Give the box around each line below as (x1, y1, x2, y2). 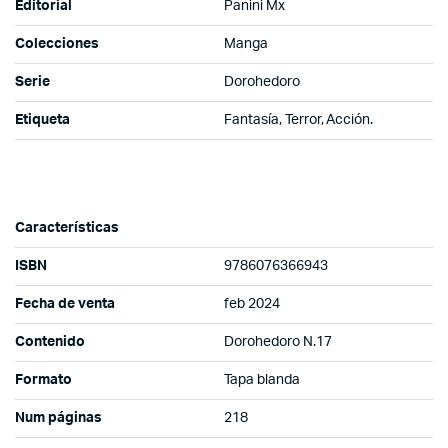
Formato (15, 373, 72, 388)
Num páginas (15, 411, 102, 426)
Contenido (15, 335, 85, 350)
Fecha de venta (15, 297, 115, 312)
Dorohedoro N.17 (224, 335, 332, 350)
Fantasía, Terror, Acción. (224, 113, 374, 128)
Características (15, 221, 119, 236)
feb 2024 (224, 297, 280, 312)
